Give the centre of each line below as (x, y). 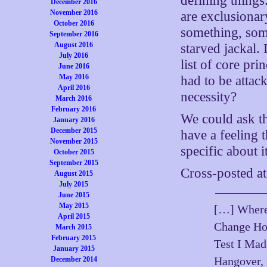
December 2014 (74, 259)
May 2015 (74, 206)
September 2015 (74, 163)
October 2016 (74, 23)
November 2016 (74, 13)
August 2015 (74, 173)
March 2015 (74, 227)
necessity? (209, 97)
